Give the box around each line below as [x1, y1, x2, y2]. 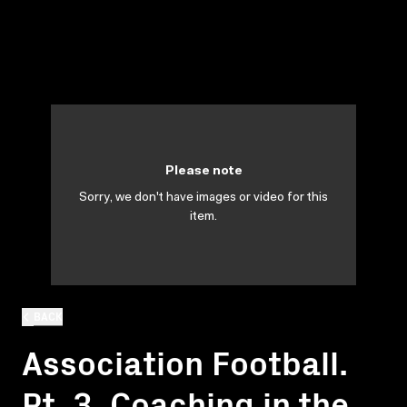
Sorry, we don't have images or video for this [79, 192, 328, 204]
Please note [164, 165, 243, 178]
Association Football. [22, 337, 348, 384]
